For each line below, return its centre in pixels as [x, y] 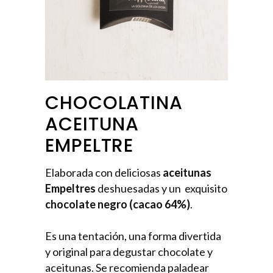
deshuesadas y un [138, 188]
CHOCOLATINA [114, 103]
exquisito [206, 188]
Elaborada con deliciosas [104, 172]
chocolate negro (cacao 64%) [118, 204]
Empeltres [70, 188]
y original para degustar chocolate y [129, 251]
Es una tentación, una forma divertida [133, 236]
